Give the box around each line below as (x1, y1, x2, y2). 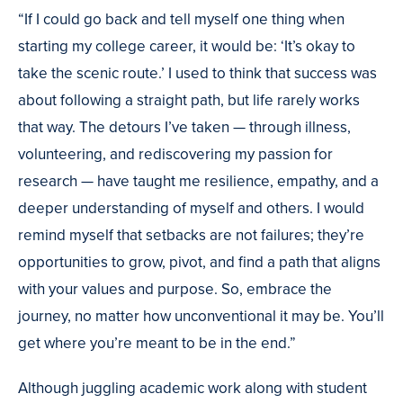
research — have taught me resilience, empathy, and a (18, 169, 379, 193)
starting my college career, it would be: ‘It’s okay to (18, 34, 355, 58)
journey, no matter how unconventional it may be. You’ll (18, 304, 384, 327)
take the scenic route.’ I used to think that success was (18, 61, 377, 85)
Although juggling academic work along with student (18, 376, 367, 399)
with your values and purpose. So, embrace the (18, 277, 332, 300)
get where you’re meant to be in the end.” (18, 331, 296, 354)
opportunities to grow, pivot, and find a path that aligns (18, 250, 381, 273)
